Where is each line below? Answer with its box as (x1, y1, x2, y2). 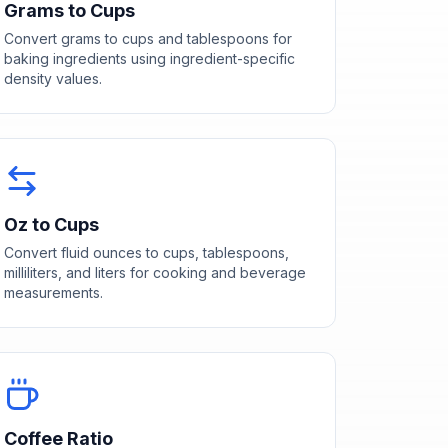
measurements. (3, 283, 103, 301)
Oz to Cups (3, 213, 99, 235)
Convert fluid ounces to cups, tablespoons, (3, 243, 289, 261)
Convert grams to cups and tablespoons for (3, 29, 292, 47)
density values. (3, 69, 102, 87)
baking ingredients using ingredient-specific (3, 49, 295, 67)
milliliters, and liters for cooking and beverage (3, 263, 306, 281)
